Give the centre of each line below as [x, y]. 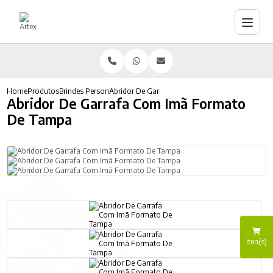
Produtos [44, 91]
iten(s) [257, 241]
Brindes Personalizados [99, 91]
